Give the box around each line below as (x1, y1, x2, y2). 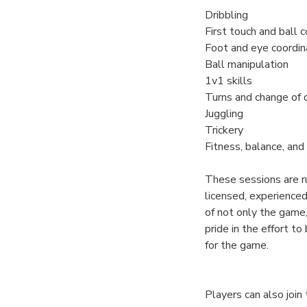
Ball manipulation (204, 56, 288, 72)
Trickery (204, 122, 243, 138)
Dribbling (204, 7, 248, 23)
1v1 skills (204, 73, 252, 88)
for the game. (204, 237, 269, 253)
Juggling (204, 106, 243, 121)
